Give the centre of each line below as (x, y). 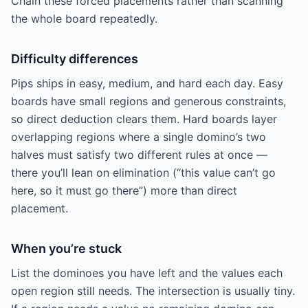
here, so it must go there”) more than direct (124, 190)
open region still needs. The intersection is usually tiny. (153, 291)
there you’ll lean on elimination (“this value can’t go (143, 173)
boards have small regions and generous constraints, (148, 101)
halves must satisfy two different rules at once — (139, 155)
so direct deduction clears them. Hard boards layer (144, 119)
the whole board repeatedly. (84, 19)
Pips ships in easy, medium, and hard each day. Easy (147, 83)
